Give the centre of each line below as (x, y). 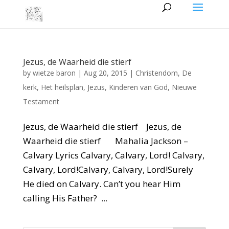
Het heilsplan (62, 87)
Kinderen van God (138, 87)
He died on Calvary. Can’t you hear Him (101, 184)
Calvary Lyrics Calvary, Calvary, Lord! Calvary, (113, 155)
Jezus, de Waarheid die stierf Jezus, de (102, 127)
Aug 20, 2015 (105, 73)
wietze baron (54, 73)
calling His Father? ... (65, 198)
